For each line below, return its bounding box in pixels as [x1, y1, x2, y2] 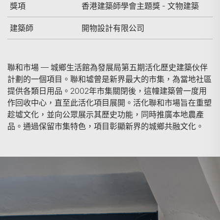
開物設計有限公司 [82, 23, 144, 33]
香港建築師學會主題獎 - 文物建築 [82, 1, 199, 11]
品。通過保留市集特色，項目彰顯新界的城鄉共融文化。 [7, 121, 204, 131]
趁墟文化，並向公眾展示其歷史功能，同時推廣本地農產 [7, 110, 204, 119]
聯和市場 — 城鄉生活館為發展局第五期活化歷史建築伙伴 [7, 62, 208, 72]
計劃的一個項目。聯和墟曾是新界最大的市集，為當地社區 [7, 74, 212, 84]
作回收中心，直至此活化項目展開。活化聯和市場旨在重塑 [7, 98, 212, 108]
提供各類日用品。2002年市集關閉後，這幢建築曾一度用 [7, 86, 207, 96]
